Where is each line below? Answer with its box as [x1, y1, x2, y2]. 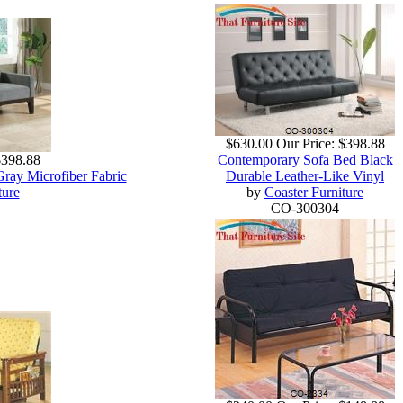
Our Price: [275, 136, 335, 152]
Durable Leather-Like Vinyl [226, 168, 384, 184]
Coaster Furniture [264, 184, 363, 201]
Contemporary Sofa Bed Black [217, 152, 393, 168]
